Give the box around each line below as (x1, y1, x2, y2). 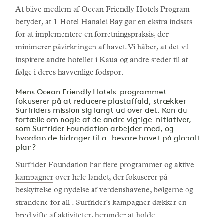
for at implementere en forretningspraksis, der (15, 31, 169, 39)
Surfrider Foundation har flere (15, 162, 120, 170)
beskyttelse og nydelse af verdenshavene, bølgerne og (15, 187, 193, 195)
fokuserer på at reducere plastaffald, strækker (15, 98, 186, 106)
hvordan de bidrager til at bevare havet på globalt (15, 135, 200, 142)
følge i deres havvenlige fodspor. (15, 69, 124, 77)
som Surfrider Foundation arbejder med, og (15, 125, 174, 133)
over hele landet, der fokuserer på (53, 174, 168, 182)
